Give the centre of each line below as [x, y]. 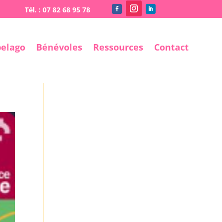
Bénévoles [59, 47]
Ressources [118, 47]
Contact [171, 47]
